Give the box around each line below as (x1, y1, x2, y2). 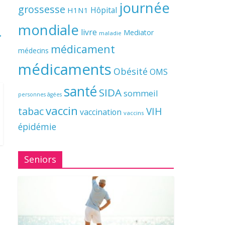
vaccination (80, 106, 122, 118)
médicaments (18, 59, 111, 79)
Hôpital (90, 5, 117, 16)
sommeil (124, 87, 158, 99)
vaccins (124, 109, 144, 117)
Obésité (114, 65, 148, 77)
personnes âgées (18, 91, 62, 98)
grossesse (18, 3, 65, 16)
